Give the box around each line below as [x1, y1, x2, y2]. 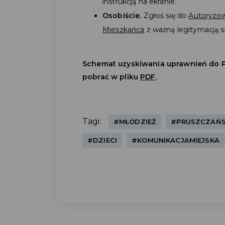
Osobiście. [102, 11, 142, 20]
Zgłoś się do [141, 11, 189, 20]
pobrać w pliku [82, 72, 141, 81]
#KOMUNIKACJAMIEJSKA [132, 136, 219, 144]
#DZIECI [87, 136, 117, 144]
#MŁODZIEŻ [113, 117, 157, 126]
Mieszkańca [102, 25, 145, 34]
